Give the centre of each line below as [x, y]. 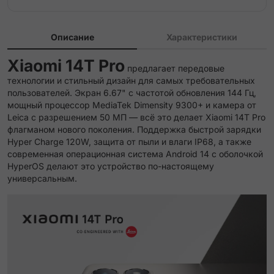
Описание [72, 37]
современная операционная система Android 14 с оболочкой [135, 154]
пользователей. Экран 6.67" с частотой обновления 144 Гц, [132, 93]
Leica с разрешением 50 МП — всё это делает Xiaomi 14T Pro [136, 117]
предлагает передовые [175, 68]
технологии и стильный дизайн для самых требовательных [131, 80]
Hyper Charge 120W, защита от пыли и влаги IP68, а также [129, 142]
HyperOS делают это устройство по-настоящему [111, 166]
